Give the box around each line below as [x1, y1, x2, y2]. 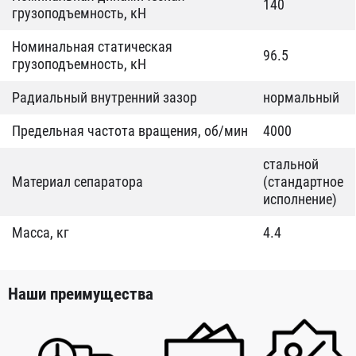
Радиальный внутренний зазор [12, 89, 197, 106]
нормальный [263, 89, 339, 106]
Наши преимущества [8, 284, 153, 304]
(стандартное [263, 173, 343, 190]
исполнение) [263, 191, 337, 207]
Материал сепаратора [12, 173, 143, 190]
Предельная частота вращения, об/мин [12, 122, 248, 139]
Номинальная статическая [12, 38, 172, 55]
